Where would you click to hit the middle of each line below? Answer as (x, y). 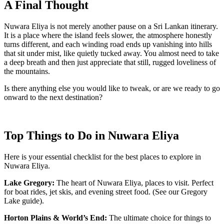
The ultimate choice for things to (159, 217)
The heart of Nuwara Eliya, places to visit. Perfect (134, 182)
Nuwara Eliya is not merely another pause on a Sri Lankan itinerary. (111, 26)
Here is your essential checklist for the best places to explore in (102, 156)
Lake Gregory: (29, 182)
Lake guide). (24, 200)
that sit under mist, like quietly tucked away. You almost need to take (111, 53)
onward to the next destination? (53, 97)
